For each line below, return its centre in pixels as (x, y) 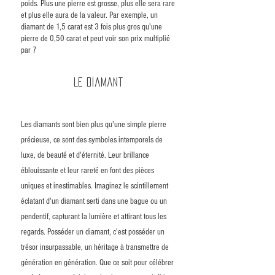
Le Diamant (98, 83)
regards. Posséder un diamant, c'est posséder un (93, 232)
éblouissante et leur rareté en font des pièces (87, 171)
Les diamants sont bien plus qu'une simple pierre (94, 125)
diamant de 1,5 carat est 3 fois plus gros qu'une (91, 27)
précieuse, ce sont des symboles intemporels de (92, 140)
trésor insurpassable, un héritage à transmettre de (95, 248)
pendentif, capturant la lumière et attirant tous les (94, 217)
